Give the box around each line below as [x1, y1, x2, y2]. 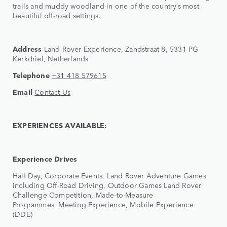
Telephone [13, 69, 50, 80]
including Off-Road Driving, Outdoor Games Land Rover [13, 179, 202, 190]
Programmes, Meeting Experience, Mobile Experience [13, 199, 194, 209]
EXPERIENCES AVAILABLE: [13, 120, 107, 130]
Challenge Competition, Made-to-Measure [13, 189, 154, 200]
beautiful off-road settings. [13, 10, 101, 20]
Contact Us [34, 86, 71, 97]
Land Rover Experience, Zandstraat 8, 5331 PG [42, 43, 199, 54]
